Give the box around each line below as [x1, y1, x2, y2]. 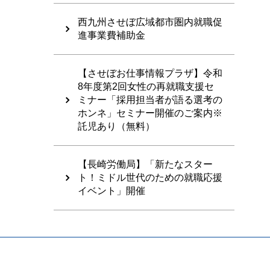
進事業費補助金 [78, 30, 145, 41]
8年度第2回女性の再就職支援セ [78, 81, 214, 92]
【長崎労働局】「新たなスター [78, 159, 213, 170]
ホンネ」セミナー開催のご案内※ [78, 108, 222, 119]
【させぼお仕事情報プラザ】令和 [78, 68, 222, 79]
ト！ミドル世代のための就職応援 [78, 172, 222, 183]
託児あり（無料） [78, 121, 155, 132]
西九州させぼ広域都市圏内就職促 [78, 17, 222, 28]
